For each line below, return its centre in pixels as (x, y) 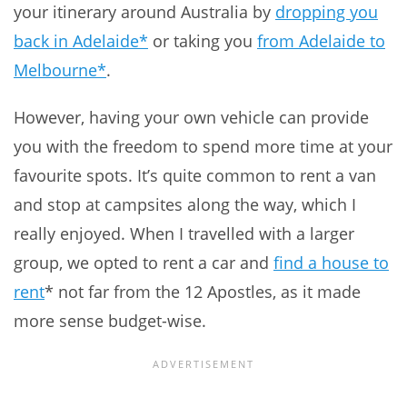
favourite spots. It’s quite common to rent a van (195, 175)
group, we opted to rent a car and (144, 262)
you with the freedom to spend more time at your (203, 146)
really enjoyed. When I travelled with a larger (184, 233)
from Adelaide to (321, 40)
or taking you (203, 40)
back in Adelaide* (81, 40)
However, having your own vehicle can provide (191, 117)
